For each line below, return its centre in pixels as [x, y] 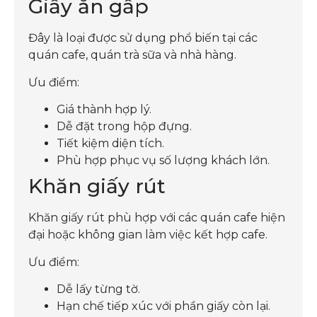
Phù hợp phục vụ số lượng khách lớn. [163, 161]
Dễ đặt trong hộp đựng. [124, 127]
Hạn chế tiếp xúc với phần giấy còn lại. [163, 306]
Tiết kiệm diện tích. [110, 144]
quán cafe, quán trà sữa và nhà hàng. [132, 55]
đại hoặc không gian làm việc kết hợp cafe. [148, 235]
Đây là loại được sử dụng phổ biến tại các [143, 38]
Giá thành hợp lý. [104, 110]
